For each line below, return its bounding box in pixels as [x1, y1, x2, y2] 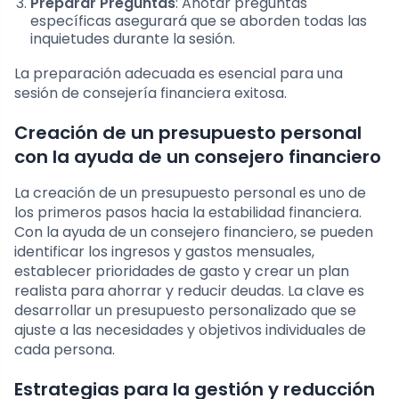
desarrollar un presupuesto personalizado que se [14, 300, 356, 322]
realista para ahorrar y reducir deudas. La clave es [14, 281, 364, 302]
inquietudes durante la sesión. [30, 28, 235, 50]
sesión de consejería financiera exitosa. [14, 83, 287, 104]
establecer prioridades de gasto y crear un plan [14, 261, 349, 282]
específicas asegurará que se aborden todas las [30, 11, 367, 32]
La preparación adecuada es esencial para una [14, 63, 343, 85]
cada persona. [14, 339, 115, 361]
